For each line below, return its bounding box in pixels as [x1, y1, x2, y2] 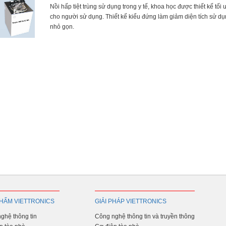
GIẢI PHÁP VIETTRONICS [95, 198, 166, 205]
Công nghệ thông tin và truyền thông [95, 213, 195, 220]
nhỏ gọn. [50, 23, 74, 30]
